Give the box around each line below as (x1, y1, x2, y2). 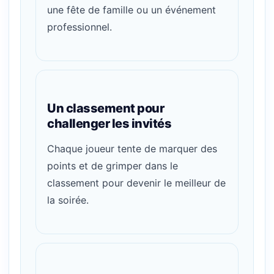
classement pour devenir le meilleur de (47, 176, 226, 189)
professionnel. (47, 21, 112, 34)
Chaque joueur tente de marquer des (47, 142, 217, 155)
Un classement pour (47, 101, 164, 116)
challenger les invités (47, 116, 171, 131)
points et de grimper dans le (47, 159, 178, 172)
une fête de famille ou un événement (47, 4, 216, 17)
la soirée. (47, 193, 89, 206)
